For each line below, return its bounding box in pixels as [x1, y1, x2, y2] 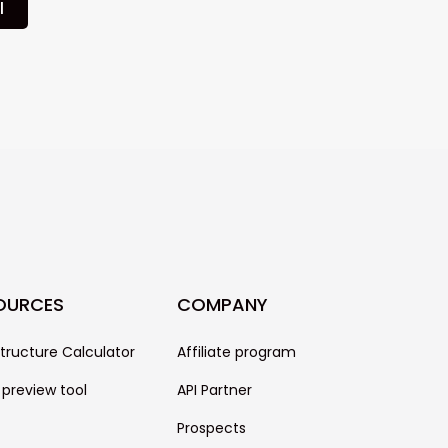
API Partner [176, 380, 252, 401]
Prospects [176, 418, 246, 439]
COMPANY [176, 292, 268, 318]
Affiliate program [176, 342, 296, 363]
